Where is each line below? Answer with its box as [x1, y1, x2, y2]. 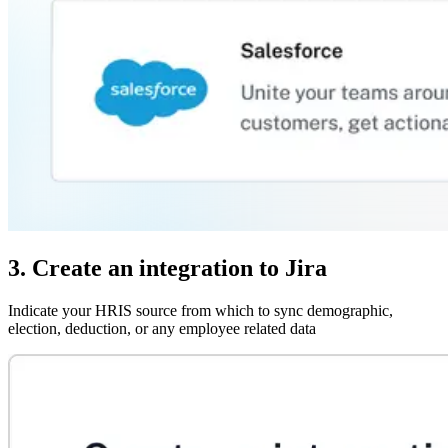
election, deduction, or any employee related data [8, 320, 316, 338]
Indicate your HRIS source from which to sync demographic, [8, 302, 393, 320]
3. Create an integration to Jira [8, 255, 327, 282]
